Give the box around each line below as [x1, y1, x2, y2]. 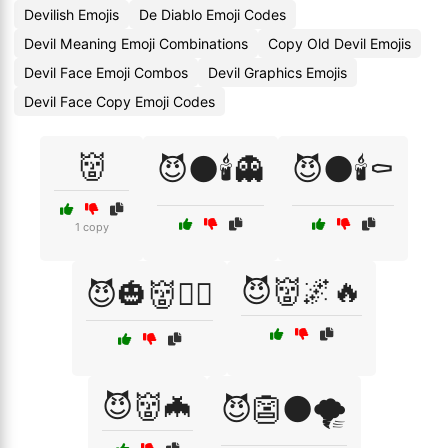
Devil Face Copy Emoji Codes [24, 93, 215, 110]
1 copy [74, 220, 109, 234]
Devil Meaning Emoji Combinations [24, 35, 248, 52]
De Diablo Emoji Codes [139, 6, 286, 23]
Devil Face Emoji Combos [24, 64, 188, 81]
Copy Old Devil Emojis [268, 35, 411, 52]
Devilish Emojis [24, 6, 119, 23]
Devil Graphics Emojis [208, 64, 347, 81]
